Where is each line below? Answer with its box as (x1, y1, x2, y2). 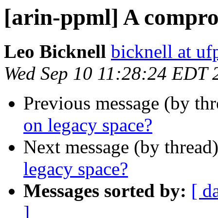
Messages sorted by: (23, 180, 186, 201)
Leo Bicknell (4, 41, 106, 62)
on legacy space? (23, 114, 152, 136)
